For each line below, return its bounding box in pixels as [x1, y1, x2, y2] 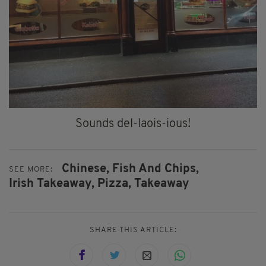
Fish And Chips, [112, 163, 199, 176]
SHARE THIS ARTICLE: [89, 226, 177, 234]
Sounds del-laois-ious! [75, 118, 191, 131]
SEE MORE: [9, 165, 53, 173]
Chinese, [62, 163, 109, 176]
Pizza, [97, 178, 131, 190]
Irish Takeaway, [9, 178, 94, 190]
